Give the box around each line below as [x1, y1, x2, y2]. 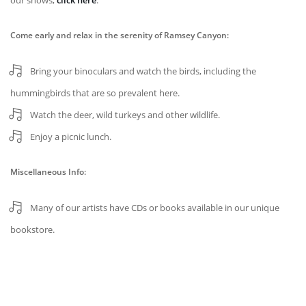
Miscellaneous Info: [10, 166, 86, 178]
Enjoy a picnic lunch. [30, 130, 111, 143]
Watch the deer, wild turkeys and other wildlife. [30, 109, 220, 121]
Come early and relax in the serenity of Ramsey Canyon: [10, 29, 229, 41]
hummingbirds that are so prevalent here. [10, 87, 180, 99]
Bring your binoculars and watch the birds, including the [30, 65, 256, 77]
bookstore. [10, 223, 55, 236]
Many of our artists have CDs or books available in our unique [30, 201, 279, 214]
